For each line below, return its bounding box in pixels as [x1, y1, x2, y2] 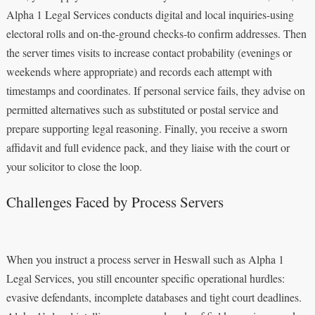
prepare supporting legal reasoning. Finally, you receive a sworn [6, 120, 288, 136]
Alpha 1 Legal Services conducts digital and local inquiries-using [6, 6, 294, 22]
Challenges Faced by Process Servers [6, 191, 224, 212]
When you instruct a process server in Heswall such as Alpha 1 [6, 251, 284, 266]
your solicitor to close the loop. [6, 158, 142, 174]
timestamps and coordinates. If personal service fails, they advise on [6, 82, 305, 98]
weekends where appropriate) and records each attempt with [6, 63, 272, 79]
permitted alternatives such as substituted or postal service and [6, 101, 278, 117]
